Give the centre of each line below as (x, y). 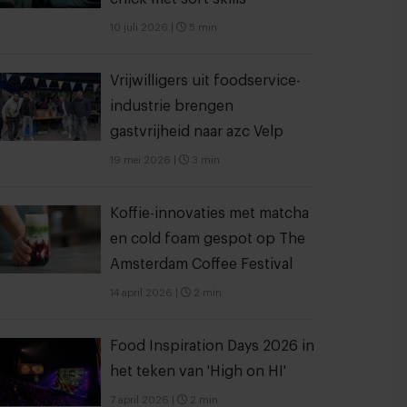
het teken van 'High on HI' (198, 372)
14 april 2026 (141, 293)
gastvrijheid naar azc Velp (197, 132)
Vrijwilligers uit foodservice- (205, 81)
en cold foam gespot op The (208, 239)
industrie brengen (172, 106)
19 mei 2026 (140, 160)
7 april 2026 (139, 400)
